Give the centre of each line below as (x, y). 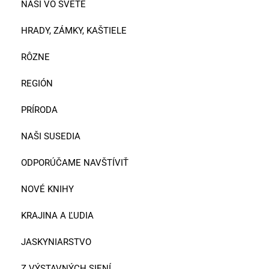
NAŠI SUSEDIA (51, 136)
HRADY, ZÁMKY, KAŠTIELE (74, 30)
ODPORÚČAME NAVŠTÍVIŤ (75, 162)
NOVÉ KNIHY (47, 189)
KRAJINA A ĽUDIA (57, 215)
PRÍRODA (39, 110)
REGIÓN (37, 83)
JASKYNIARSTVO (56, 242)
